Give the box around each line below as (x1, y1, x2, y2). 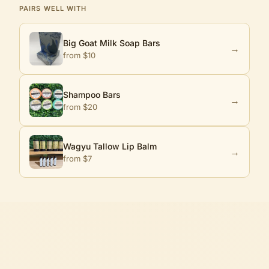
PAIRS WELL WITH (19, 4, 87, 13)
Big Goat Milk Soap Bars (63, 37, 160, 48)
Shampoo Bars (63, 89, 121, 100)
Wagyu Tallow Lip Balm (63, 141, 157, 151)
